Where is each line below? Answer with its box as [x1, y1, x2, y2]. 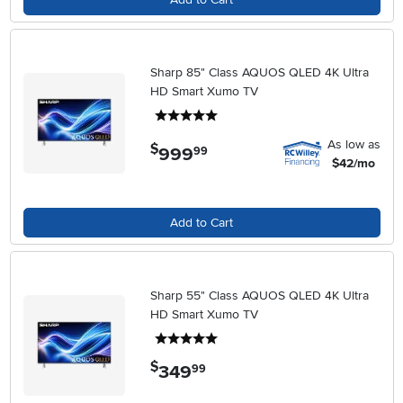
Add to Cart [170, 214, 233, 230]
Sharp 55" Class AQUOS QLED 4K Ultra [150, 287, 370, 303]
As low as [327, 137, 381, 152]
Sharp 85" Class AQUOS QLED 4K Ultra [150, 65, 370, 80]
